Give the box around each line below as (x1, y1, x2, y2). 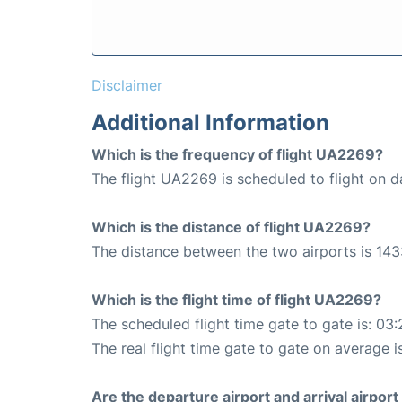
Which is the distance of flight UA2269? (92, 218, 371, 237)
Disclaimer (92, 76, 162, 95)
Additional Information (92, 109, 329, 136)
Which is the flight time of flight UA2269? (92, 291, 381, 310)
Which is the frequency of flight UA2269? (92, 145, 383, 164)
